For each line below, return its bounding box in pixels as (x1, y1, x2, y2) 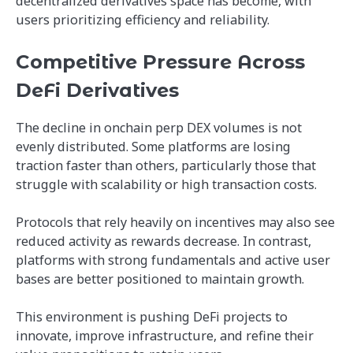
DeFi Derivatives (16, 79, 179, 102)
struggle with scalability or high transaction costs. (16, 175, 317, 193)
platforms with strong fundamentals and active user (16, 251, 330, 269)
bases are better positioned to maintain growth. (16, 269, 304, 288)
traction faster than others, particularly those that (16, 156, 316, 174)
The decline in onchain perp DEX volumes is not (16, 118, 302, 136)
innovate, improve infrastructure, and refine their (16, 326, 314, 344)
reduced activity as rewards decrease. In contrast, (16, 232, 311, 250)
